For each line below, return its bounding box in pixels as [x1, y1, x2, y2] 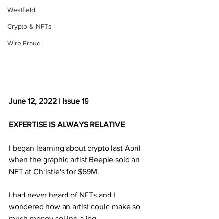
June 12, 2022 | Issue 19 [9, 96, 88, 105]
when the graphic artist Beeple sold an [9, 155, 142, 164]
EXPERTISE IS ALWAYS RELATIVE [9, 120, 125, 129]
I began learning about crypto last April [9, 143, 143, 152]
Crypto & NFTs [7, 22, 52, 30]
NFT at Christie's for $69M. [9, 167, 101, 175]
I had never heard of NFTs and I [9, 190, 117, 199]
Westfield [7, 6, 35, 14]
